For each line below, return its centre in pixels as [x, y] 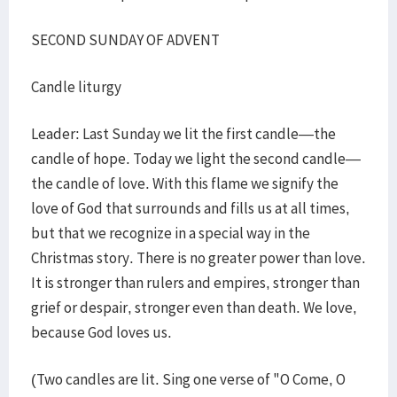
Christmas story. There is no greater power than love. [198, 258]
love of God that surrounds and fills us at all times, [191, 208]
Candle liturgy [76, 87]
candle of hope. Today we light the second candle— [196, 159]
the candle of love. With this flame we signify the [185, 183]
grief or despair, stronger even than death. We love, [194, 307]
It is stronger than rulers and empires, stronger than [195, 283]
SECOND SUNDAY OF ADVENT [125, 40]
